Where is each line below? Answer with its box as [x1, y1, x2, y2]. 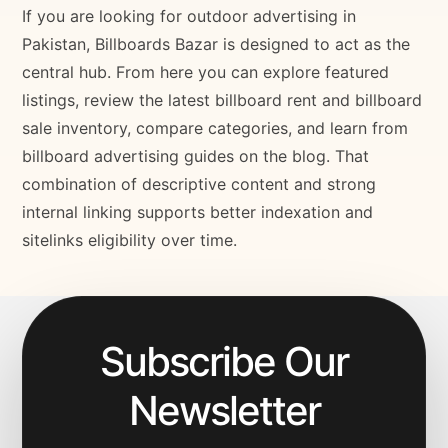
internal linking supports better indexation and [22, 201, 374, 222]
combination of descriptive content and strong [22, 173, 377, 194]
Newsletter [128, 385, 320, 435]
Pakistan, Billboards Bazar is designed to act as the [22, 33, 411, 54]
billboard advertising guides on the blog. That [22, 145, 370, 166]
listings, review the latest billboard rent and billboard [22, 89, 423, 110]
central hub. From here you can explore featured [22, 61, 390, 82]
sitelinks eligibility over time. [22, 229, 238, 250]
